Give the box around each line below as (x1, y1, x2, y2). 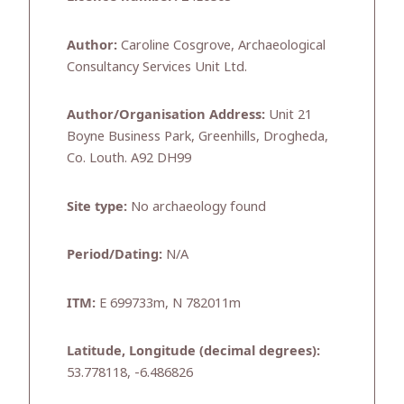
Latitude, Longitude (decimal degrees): (67, 341, 320, 360)
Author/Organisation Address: (67, 105, 265, 124)
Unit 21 (265, 105, 312, 124)
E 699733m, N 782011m (96, 292, 241, 311)
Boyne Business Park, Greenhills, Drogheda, (67, 126, 328, 145)
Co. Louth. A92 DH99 (67, 148, 191, 167)
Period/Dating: (67, 244, 162, 263)
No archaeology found (127, 196, 266, 215)
